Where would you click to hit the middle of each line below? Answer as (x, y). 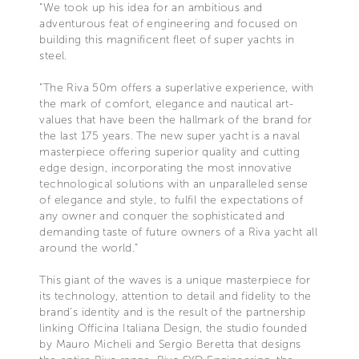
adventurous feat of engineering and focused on (169, 23)
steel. (53, 55)
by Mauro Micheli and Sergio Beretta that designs (170, 344)
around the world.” (89, 248)
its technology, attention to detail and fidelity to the (175, 296)
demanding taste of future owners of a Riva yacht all (179, 232)
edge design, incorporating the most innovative (166, 167)
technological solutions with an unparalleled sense (174, 184)
